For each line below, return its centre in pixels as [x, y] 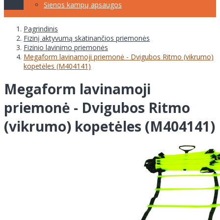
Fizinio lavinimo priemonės [66, 47]
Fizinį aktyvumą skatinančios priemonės [87, 38]
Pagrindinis [41, 28]
